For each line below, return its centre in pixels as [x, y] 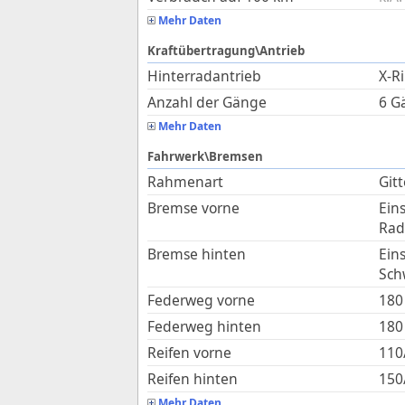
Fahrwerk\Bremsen [205, 156]
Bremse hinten [197, 254]
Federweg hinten [204, 326]
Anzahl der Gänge [207, 102]
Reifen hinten [193, 379]
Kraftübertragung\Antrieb [226, 51]
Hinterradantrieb [204, 76]
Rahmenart [185, 182]
